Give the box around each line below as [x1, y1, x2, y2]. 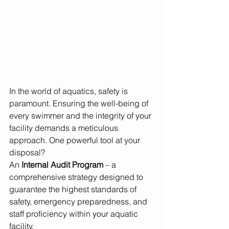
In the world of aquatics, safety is [9, 86, 130, 97]
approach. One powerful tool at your [9, 135, 142, 146]
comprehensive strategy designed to [9, 172, 145, 182]
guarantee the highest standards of [9, 184, 139, 195]
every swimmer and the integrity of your [9, 110, 153, 121]
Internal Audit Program [21, 159, 103, 170]
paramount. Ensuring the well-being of [9, 98, 150, 109]
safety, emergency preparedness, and [9, 196, 149, 207]
